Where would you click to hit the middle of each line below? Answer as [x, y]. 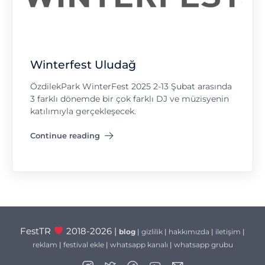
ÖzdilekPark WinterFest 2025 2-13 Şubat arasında [131, 86]
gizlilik [152, 231]
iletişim [228, 231]
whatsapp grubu [203, 244]
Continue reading [65, 136]
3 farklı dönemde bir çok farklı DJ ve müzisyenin [130, 98]
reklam [45, 244]
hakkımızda [189, 231]
